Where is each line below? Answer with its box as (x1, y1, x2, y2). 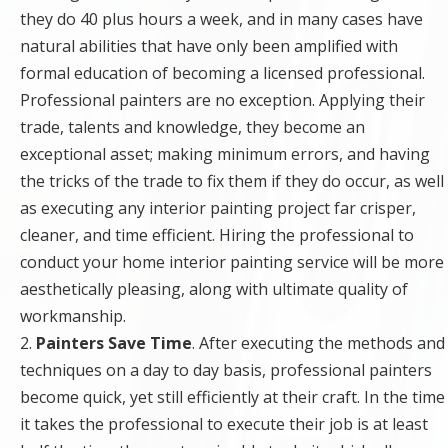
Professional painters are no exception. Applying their (20, 89, 425, 112)
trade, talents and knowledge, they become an (20, 116, 365, 139)
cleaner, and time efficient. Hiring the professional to (20, 224, 414, 247)
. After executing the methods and (192, 332, 445, 355)
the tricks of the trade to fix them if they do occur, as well (20, 170, 444, 193)
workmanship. (20, 305, 126, 328)
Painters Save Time (36, 332, 192, 355)
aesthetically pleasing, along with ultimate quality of (20, 278, 408, 301)
